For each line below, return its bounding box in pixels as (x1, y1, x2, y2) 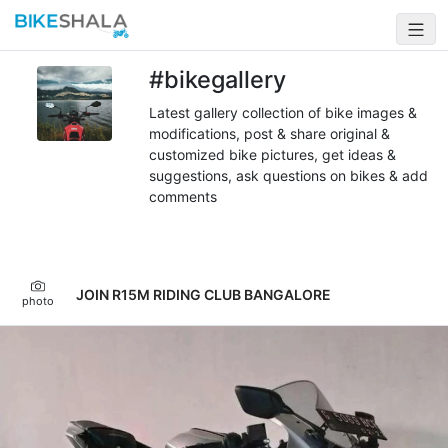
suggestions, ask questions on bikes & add (149, 167, 429, 184)
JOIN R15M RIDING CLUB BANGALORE (76, 285, 331, 303)
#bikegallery (149, 65, 287, 94)
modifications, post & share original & (149, 125, 391, 142)
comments (149, 188, 218, 205)
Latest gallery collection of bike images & (149, 104, 418, 121)
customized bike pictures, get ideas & (149, 146, 397, 163)
